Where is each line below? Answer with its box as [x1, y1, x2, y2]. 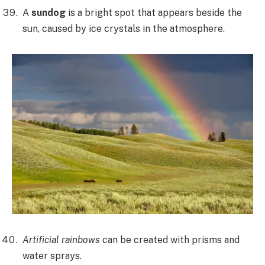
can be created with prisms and [100, 234, 240, 246]
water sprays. [22, 250, 82, 262]
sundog [31, 7, 66, 18]
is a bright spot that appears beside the [66, 7, 242, 18]
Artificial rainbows [22, 234, 100, 246]
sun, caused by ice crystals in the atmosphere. [22, 22, 225, 34]
